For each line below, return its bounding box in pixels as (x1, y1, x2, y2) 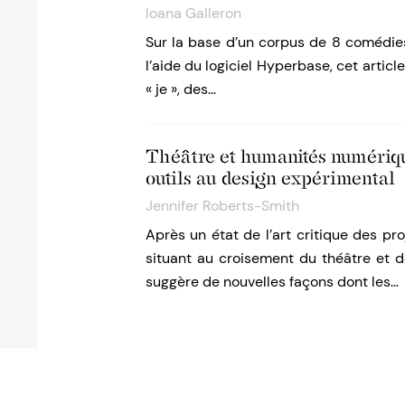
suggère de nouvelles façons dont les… (145, 272, 399, 292)
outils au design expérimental (145, 167, 395, 190)
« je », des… (145, 80, 216, 99)
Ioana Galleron (145, 4, 241, 24)
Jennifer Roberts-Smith (145, 196, 299, 216)
